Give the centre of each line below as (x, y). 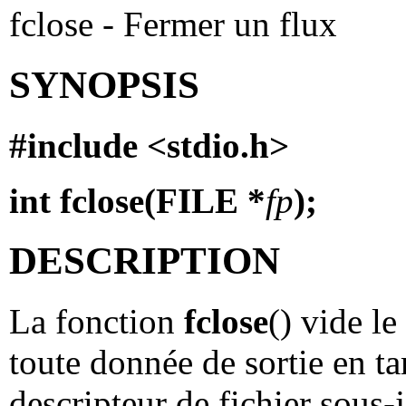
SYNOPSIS (104, 84)
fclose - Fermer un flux (178, 24)
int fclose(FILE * (137, 200)
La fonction (97, 322)
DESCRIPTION (145, 261)
